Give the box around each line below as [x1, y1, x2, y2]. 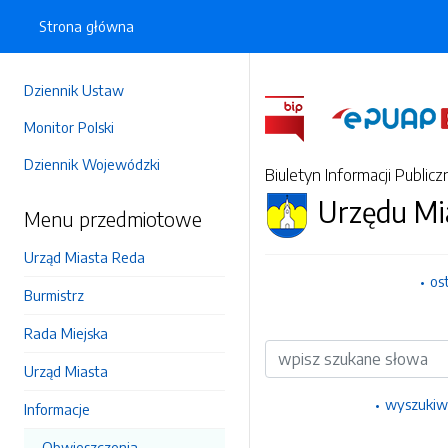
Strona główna [39, 17, 134, 35]
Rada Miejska [24, 324, 108, 342]
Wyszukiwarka [265, 341, 359, 359]
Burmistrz [24, 286, 84, 304]
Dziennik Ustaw [24, 81, 124, 99]
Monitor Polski [24, 118, 114, 136]
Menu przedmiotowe [24, 206, 202, 231]
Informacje [24, 400, 90, 418]
